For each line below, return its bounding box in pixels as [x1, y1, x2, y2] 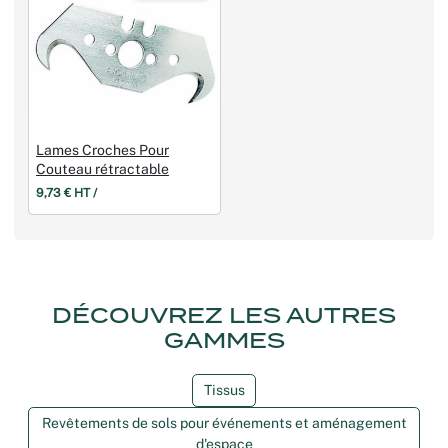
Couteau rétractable [36, 161, 169, 178]
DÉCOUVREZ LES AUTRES [52, 302, 396, 328]
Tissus [203, 381, 245, 398]
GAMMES [163, 327, 285, 353]
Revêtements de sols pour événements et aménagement [41, 415, 407, 432]
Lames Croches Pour [36, 142, 169, 159]
